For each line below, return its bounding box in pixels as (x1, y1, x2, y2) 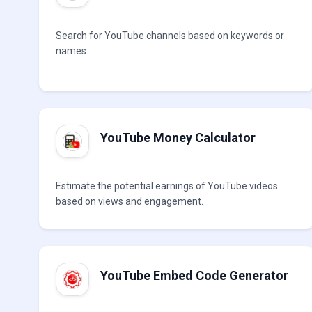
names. (56, 45, 88, 56)
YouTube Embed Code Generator (100, 268, 288, 283)
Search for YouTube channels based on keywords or (56, 30, 284, 41)
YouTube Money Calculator (100, 130, 256, 145)
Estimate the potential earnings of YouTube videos (56, 180, 278, 192)
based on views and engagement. (56, 196, 203, 207)
